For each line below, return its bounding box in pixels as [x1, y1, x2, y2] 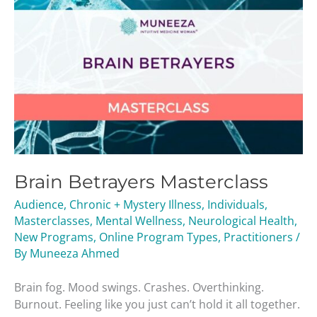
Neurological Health [188, 212, 294, 229]
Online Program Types [99, 229, 218, 245]
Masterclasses [14, 212, 90, 229]
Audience [14, 196, 64, 212]
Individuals [207, 196, 265, 212]
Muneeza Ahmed [30, 245, 120, 261]
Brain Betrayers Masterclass [14, 170, 268, 193]
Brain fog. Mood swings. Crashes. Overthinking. [14, 279, 264, 295]
